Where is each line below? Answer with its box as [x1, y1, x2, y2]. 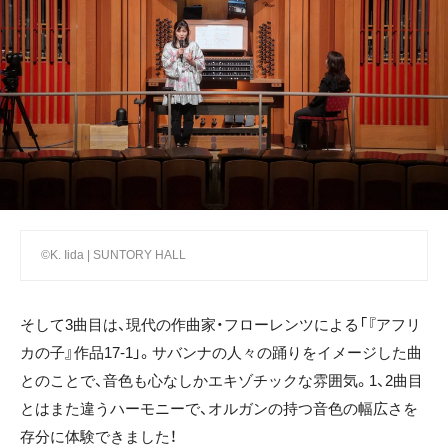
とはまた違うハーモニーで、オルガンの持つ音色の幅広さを [20, 400, 418, 418]
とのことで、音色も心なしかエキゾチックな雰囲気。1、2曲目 [20, 372, 423, 390]
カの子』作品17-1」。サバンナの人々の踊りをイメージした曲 [20, 344, 422, 362]
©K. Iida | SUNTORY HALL [41, 248, 186, 263]
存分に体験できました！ [20, 428, 177, 446]
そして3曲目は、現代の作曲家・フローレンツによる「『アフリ [20, 316, 421, 334]
